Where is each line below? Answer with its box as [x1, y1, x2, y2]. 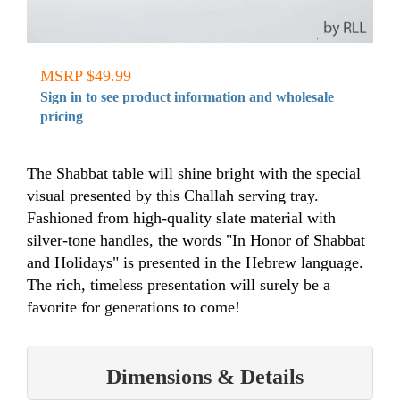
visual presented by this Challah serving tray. [27, 186, 319, 204]
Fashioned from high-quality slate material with [27, 208, 336, 227]
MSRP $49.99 [40, 66, 131, 85]
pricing [40, 108, 83, 124]
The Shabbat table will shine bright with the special [27, 163, 361, 182]
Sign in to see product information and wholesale [40, 88, 334, 104]
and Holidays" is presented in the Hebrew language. [27, 253, 363, 271]
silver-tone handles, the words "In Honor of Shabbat [27, 230, 365, 249]
